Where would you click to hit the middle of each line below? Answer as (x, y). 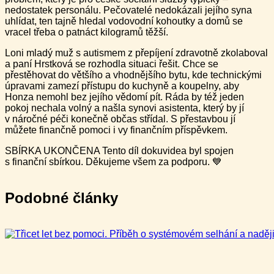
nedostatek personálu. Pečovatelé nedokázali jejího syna (128, 10)
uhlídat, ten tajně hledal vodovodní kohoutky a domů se (124, 21)
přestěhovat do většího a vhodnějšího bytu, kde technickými (133, 75)
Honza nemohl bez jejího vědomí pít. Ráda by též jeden (124, 97)
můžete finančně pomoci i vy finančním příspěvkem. (116, 130)
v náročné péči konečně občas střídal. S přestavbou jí (120, 119)
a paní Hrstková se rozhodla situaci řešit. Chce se (112, 64)
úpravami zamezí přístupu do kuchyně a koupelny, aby (122, 86)
